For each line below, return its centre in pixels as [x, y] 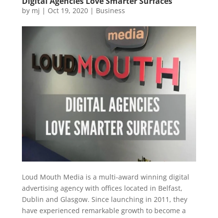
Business [110, 10]
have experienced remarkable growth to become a [104, 210]
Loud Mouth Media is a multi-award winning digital [105, 177]
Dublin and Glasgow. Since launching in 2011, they [104, 199]
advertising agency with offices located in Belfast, [102, 188]
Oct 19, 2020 [68, 10]
